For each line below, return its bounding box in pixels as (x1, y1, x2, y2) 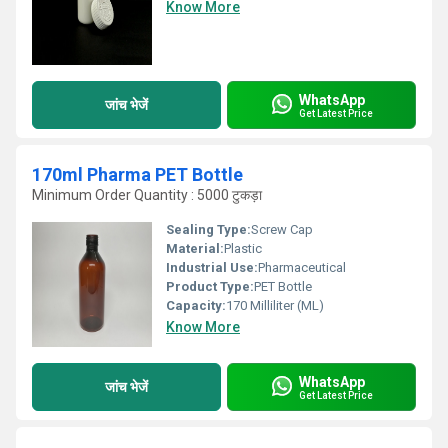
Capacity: (166, 298, 226, 313)
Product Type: (166, 279, 254, 294)
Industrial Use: (166, 260, 258, 275)
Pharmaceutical (258, 260, 346, 275)
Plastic (224, 241, 262, 256)
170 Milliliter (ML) (226, 298, 324, 313)
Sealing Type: (166, 222, 251, 237)
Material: (166, 241, 224, 256)
